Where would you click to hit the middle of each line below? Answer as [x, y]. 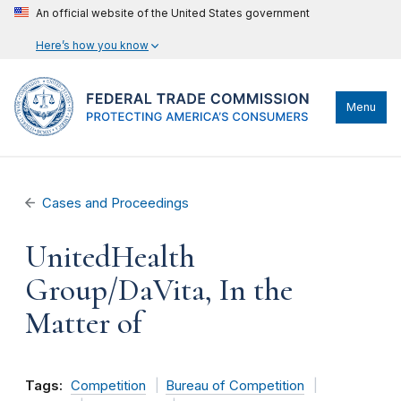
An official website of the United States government [173, 13]
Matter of [84, 323]
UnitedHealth [110, 257]
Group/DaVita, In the [159, 290]
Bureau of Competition [235, 386]
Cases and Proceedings [116, 203]
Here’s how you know [92, 45]
